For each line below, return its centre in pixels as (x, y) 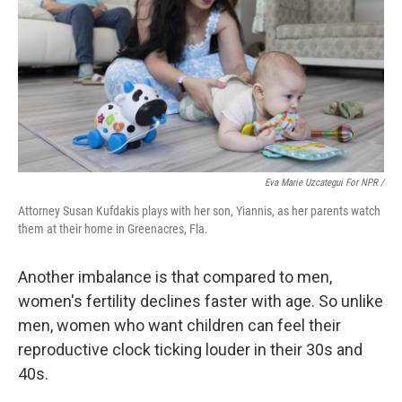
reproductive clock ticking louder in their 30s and (190, 350)
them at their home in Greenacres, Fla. (113, 229)
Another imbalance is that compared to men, (175, 277)
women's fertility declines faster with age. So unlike (201, 301)
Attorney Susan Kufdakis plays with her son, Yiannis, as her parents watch (199, 211)
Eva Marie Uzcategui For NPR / (324, 183)
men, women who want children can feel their (179, 325)
